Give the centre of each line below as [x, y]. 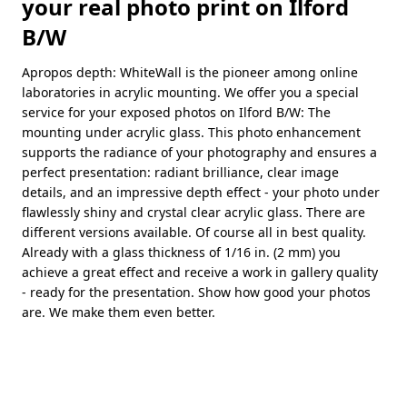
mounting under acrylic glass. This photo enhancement [191, 133]
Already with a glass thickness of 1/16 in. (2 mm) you [181, 253]
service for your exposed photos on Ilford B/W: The [176, 113]
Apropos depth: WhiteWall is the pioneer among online [190, 73]
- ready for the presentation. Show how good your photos [196, 293]
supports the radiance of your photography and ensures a [199, 153]
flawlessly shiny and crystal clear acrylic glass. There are [194, 213]
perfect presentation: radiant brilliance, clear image [180, 173]
